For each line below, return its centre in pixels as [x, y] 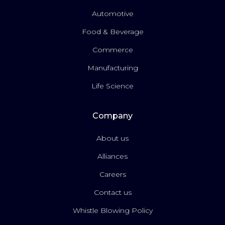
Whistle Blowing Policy [113, 211]
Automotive [113, 14]
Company [113, 116]
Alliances [113, 156]
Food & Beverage [113, 32]
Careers [113, 175]
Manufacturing [113, 68]
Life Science [113, 86]
